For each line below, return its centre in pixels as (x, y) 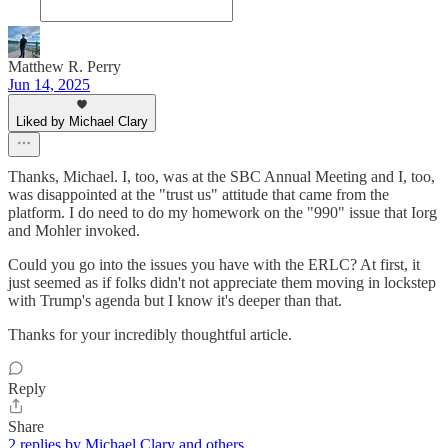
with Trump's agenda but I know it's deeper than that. (175, 301)
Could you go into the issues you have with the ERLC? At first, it (214, 265)
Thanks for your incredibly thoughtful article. (150, 335)
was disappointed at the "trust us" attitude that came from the (198, 195)
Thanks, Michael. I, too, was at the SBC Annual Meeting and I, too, (221, 177)
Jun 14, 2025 (49, 85)
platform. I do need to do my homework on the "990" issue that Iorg (222, 213)
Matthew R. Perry (64, 67)
